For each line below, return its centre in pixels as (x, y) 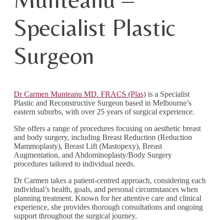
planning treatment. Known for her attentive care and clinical (108, 198)
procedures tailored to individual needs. (74, 164)
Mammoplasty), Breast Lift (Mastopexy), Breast (88, 146)
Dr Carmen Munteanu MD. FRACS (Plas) (80, 94)
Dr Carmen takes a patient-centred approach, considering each (110, 180)
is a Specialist (168, 94)
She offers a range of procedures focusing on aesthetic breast (107, 128)
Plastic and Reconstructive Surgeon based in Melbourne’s (103, 103)
